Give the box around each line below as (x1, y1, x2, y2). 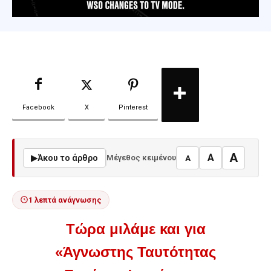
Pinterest (119, 103, 148, 111)
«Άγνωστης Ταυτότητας (55, 243, 216, 260)
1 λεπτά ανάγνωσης (28, 195, 102, 204)
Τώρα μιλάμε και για (65, 220, 206, 237)
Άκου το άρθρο (38, 152, 98, 163)
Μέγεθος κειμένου (106, 153, 176, 163)
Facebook (22, 103, 54, 111)
